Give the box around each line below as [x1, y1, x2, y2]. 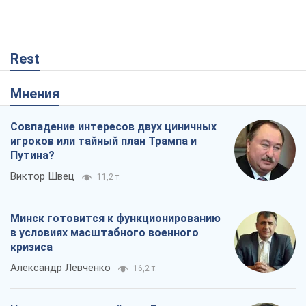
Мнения [22, 85, 59, 102]
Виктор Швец [10, 169, 74, 182]
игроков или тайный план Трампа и [10, 134, 197, 148]
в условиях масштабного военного [10, 225, 199, 239]
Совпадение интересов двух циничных [10, 120, 217, 133]
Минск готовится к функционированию [10, 211, 221, 225]
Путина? [10, 148, 55, 162]
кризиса [10, 240, 53, 253]
